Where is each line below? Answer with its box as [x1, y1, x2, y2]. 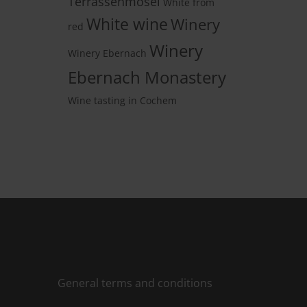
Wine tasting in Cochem [67, 93, 177, 107]
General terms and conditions [57, 275, 212, 291]
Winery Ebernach [67, 46, 147, 60]
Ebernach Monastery [67, 66, 226, 88]
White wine [86, 13, 168, 35]
